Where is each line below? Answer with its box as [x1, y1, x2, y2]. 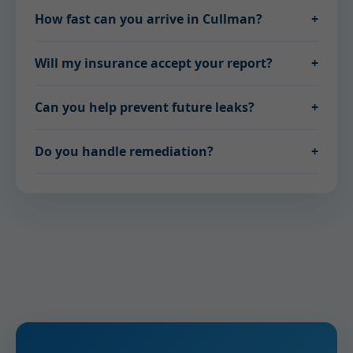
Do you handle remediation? [35, 143, 214, 160]
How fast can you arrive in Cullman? [35, 10, 262, 28]
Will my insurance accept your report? [35, 54, 273, 72]
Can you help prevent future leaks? [35, 98, 255, 116]
